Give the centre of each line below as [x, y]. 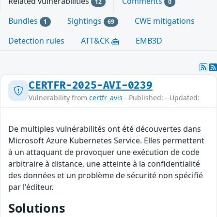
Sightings [85, 21]
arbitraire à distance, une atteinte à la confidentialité [104, 163]
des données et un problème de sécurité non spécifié [106, 175]
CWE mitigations [164, 21]
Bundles [24, 21]
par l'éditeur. [31, 187]
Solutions [37, 208]
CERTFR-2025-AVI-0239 [91, 85]
